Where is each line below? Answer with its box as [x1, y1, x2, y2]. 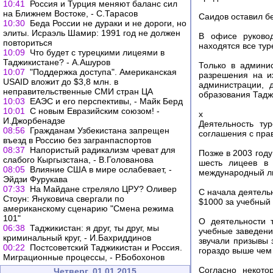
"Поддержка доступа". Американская [30, 67, 177, 77]
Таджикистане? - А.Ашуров [3, 57, 110, 67]
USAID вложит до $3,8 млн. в [3, 77, 118, 87]
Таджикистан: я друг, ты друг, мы [30, 223, 159, 233]
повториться [3, 38, 52, 48]
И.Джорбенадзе [3, 116, 65, 126]
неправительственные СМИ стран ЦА [3, 87, 153, 96]
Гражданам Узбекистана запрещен [30, 126, 169, 135]
